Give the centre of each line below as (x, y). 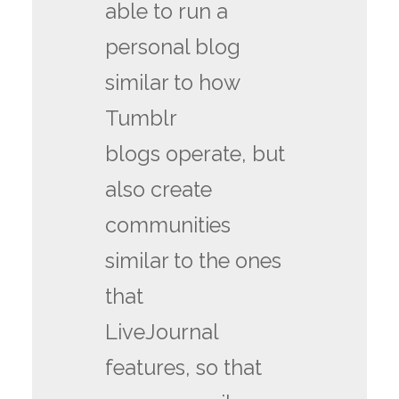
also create (159, 189)
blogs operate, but (195, 154)
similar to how (173, 82)
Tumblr (142, 118)
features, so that (184, 367)
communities (168, 225)
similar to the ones (194, 261)
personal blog (173, 47)
